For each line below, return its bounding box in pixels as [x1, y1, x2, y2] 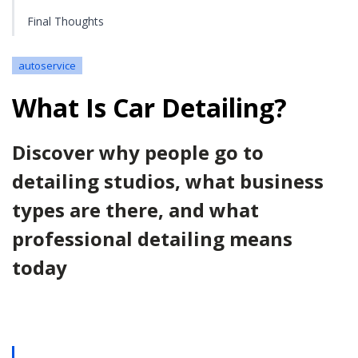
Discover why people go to [12, 139, 264, 165]
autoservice [18, 58, 76, 73]
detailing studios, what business [12, 168, 324, 194]
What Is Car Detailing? [12, 90, 287, 125]
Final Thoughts [27, 14, 104, 29]
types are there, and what [12, 197, 259, 223]
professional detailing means [12, 225, 292, 252]
